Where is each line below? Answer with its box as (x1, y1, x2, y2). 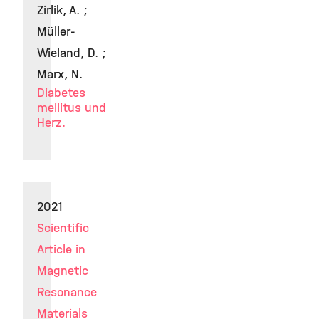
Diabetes (37, 85, 85, 100)
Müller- (37, 24, 75, 39)
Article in (37, 242, 85, 257)
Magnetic (37, 263, 88, 278)
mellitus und (37, 100, 106, 115)
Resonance (37, 285, 97, 300)
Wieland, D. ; (37, 46, 106, 61)
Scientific (37, 221, 89, 236)
